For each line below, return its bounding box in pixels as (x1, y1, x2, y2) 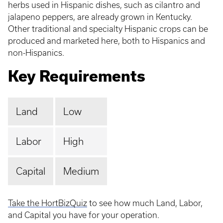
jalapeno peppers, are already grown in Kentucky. (8, 12, 192, 21)
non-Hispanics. (8, 48, 66, 57)
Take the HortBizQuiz (8, 199, 87, 208)
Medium (63, 166, 99, 177)
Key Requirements (8, 67, 145, 85)
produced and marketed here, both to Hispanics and (8, 36, 205, 45)
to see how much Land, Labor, (87, 199, 203, 208)
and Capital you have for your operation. (8, 211, 159, 220)
